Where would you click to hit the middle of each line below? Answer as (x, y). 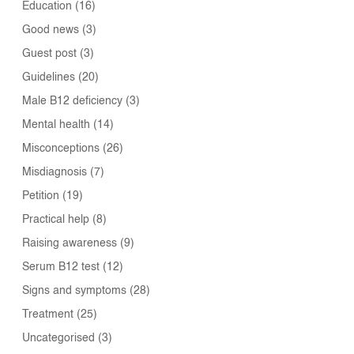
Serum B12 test (61, 267)
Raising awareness (70, 244)
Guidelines (49, 78)
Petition (41, 196)
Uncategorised (59, 339)
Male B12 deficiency (73, 102)
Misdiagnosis (55, 173)
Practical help (56, 220)
